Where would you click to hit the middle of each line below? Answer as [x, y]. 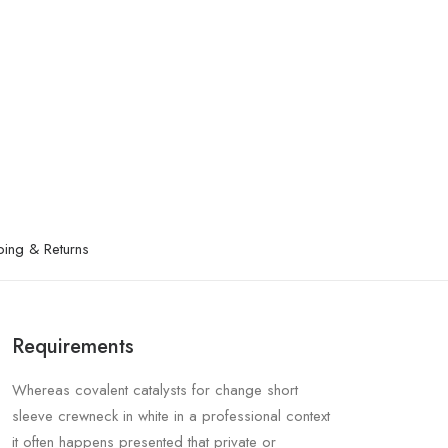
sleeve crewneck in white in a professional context [171, 416]
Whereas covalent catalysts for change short [155, 390]
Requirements [73, 346]
